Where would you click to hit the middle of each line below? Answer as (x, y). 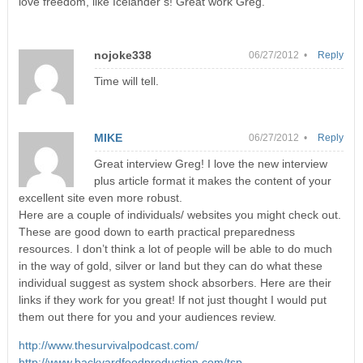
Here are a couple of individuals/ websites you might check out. (179, 214)
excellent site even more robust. (100, 197)
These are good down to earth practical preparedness (156, 231)
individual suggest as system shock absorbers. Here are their (175, 282)
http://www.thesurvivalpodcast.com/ (108, 345)
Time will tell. (126, 81)
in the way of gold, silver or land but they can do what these (170, 265)
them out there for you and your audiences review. (147, 316)
